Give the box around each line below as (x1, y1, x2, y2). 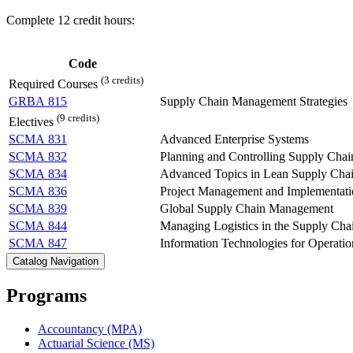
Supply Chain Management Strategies (160, 94, 347, 108)
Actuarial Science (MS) (38, 336, 154, 350)
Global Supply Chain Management (160, 201, 333, 215)
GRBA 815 (9, 94, 67, 108)
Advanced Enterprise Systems (160, 132, 309, 146)
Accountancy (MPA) (38, 321, 142, 336)
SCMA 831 (9, 132, 67, 146)
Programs (6, 284, 87, 306)
